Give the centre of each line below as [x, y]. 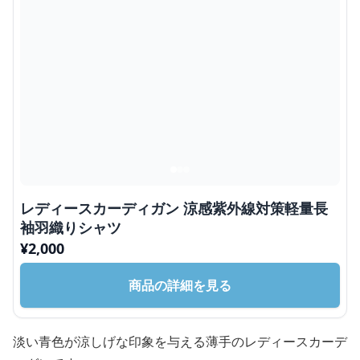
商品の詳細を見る [180, 285]
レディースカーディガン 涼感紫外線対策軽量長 [174, 208]
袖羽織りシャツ [71, 227]
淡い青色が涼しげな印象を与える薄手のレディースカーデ [180, 341]
